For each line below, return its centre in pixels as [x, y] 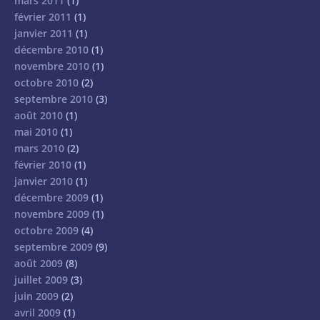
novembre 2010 [52, 66]
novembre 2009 [52, 214]
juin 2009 [36, 296]
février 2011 [43, 17]
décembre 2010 [51, 50]
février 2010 [43, 165]
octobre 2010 [46, 83]
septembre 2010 [54, 99]
